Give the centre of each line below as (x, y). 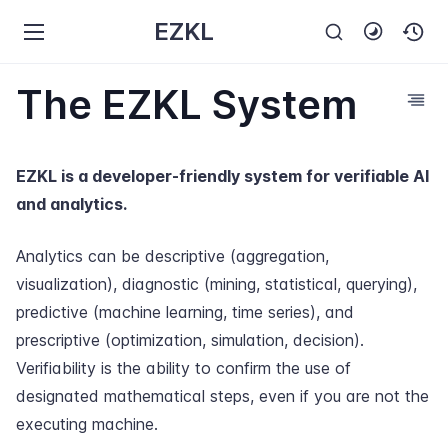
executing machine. (87, 424)
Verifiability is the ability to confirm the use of (183, 368)
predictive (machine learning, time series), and (185, 312)
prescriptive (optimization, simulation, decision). (190, 340)
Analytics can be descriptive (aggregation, (172, 256)
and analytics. (71, 204)
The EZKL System (186, 104)
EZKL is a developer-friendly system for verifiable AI (222, 176)
